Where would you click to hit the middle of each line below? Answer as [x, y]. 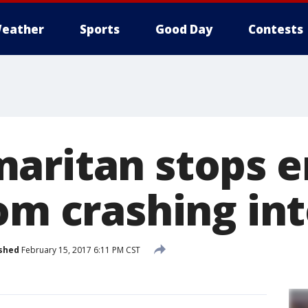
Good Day [184, 29]
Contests [276, 29]
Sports [100, 29]
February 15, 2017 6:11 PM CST [80, 250]
